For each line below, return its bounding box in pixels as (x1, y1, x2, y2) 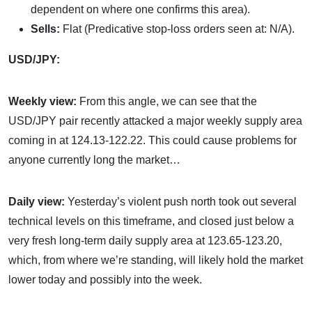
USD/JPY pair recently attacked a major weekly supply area (8, 115, 302, 127)
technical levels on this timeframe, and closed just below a (8, 215, 294, 227)
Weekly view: (8, 95, 79, 107)
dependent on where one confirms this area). (31, 3, 283, 15)
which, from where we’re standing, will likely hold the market (8, 254, 303, 266)
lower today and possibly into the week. (8, 274, 202, 286)
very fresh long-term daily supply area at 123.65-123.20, (8, 235, 282, 247)
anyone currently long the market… (8, 154, 180, 166)
